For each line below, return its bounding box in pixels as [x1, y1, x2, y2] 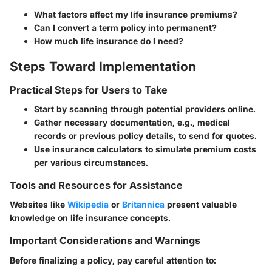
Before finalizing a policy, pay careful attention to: [10, 254, 216, 265]
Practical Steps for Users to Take [10, 84, 168, 97]
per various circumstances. [34, 157, 148, 168]
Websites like [10, 199, 67, 210]
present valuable [165, 199, 237, 210]
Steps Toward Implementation [10, 58, 196, 74]
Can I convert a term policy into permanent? [34, 22, 217, 33]
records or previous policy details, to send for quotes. [34, 131, 257, 141]
